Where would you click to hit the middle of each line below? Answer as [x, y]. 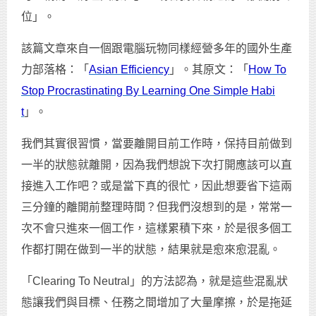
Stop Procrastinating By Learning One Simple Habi [148, 91]
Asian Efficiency [129, 70]
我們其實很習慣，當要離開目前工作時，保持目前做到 [157, 144]
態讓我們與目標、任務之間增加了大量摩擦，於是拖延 [157, 303]
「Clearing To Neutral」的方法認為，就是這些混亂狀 [154, 281]
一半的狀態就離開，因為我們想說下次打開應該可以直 [157, 165]
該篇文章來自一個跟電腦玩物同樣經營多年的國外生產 [157, 49]
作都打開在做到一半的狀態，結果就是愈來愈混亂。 [151, 250]
